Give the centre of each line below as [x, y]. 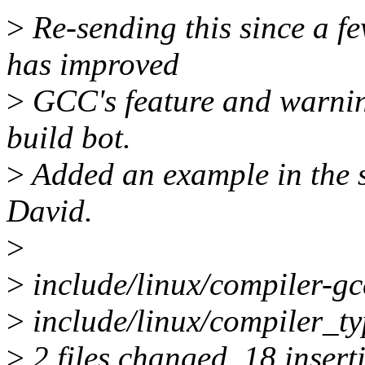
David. [50, 211]
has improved [93, 64]
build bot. [69, 138]
